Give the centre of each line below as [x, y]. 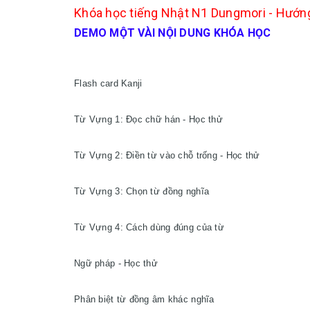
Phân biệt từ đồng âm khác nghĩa [144, 299]
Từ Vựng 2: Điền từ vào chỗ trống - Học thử [167, 155]
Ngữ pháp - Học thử [116, 263]
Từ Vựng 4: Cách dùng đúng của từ [149, 227]
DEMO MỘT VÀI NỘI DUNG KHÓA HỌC [173, 33]
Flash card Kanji [108, 83]
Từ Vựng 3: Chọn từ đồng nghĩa [142, 191]
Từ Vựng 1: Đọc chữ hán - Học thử [148, 119]
